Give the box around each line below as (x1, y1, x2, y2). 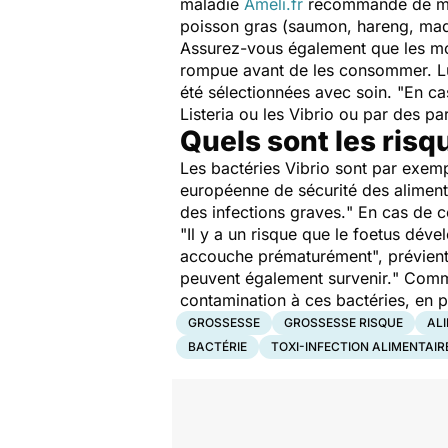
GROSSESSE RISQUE (284, 315, 403, 330)
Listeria (180, 104, 239, 124)
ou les (239, 104, 289, 124)
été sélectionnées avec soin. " (180, 82, 404, 102)
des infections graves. (180, 202, 346, 222)
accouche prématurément (180, 246, 372, 266)
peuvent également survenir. (180, 268, 392, 288)
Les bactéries (180, 158, 285, 178)
